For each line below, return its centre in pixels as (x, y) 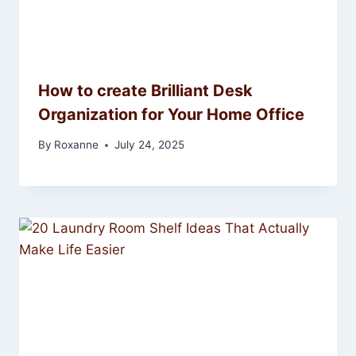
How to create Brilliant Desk (145, 90)
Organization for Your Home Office (171, 114)
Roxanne (77, 145)
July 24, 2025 (150, 145)
